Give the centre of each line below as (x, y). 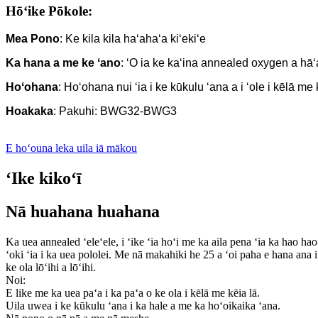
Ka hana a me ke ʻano (63, 63)
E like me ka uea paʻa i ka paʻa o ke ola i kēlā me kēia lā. (133, 292)
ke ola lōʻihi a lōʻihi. (51, 267)
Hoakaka (29, 111)
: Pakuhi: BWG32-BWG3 (115, 111)
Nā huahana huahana (83, 211)
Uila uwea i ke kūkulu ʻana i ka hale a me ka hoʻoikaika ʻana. (143, 305)
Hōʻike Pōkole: (49, 11)
